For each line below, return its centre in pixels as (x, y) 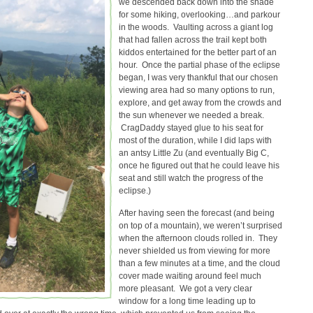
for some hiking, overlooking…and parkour (199, 14)
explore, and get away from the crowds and (200, 102)
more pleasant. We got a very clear (185, 288)
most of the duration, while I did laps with (195, 140)
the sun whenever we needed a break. (191, 115)
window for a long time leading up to (187, 301)
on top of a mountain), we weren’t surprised (201, 225)
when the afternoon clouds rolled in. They (198, 238)
